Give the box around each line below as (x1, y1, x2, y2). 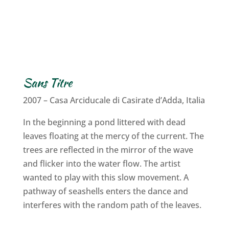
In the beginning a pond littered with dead (22, 116, 186, 128)
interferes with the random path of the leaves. (22, 199, 201, 211)
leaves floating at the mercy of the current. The (22, 130, 204, 142)
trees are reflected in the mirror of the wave (22, 144, 193, 155)
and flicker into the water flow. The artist (22, 157, 180, 169)
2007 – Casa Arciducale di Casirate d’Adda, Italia (22, 94, 205, 106)
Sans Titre (22, 74, 72, 91)
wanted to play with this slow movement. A (22, 171, 189, 183)
